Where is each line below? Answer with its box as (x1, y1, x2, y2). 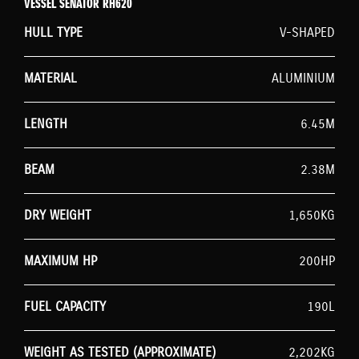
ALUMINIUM (272, 70, 335, 87)
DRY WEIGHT (24, 207, 91, 224)
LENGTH (24, 115, 67, 133)
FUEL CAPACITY (24, 298, 106, 316)
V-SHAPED (280, 24, 335, 42)
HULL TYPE (24, 24, 83, 42)
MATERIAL (24, 70, 77, 87)
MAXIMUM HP (24, 252, 97, 270)
